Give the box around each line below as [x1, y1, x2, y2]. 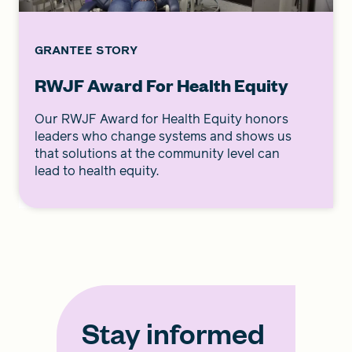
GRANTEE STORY [35, 41, 137, 58]
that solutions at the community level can [35, 144, 280, 163]
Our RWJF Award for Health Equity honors [35, 109, 288, 128]
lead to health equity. [35, 161, 159, 180]
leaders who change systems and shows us [35, 126, 291, 145]
